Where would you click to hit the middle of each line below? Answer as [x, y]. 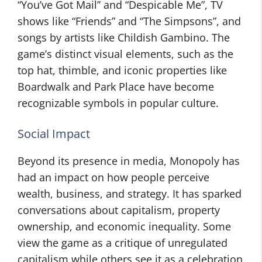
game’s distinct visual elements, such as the [125, 54]
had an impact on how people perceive [113, 177]
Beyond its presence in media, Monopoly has [129, 161]
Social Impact [54, 134]
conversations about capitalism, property [119, 210]
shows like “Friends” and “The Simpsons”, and [129, 21]
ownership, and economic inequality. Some [124, 226]
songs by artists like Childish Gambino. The [124, 37]
